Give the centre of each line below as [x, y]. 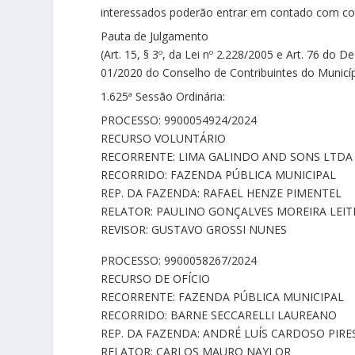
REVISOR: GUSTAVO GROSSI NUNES [194, 229]
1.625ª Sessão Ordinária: [163, 96]
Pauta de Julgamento [155, 36]
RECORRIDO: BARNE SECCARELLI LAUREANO [219, 315]
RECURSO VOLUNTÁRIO [164, 138]
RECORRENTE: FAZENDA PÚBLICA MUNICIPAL [223, 297]
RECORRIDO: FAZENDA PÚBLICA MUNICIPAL [219, 175]
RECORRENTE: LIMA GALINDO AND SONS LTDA [227, 157]
